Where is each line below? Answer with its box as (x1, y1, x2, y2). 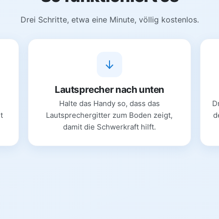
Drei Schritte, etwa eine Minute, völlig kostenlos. (20, 14, 199, 24)
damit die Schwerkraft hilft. (63, 122, 156, 131)
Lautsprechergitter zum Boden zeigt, (46, 110, 173, 120)
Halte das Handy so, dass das (59, 98, 160, 108)
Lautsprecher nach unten (54, 83, 165, 95)
